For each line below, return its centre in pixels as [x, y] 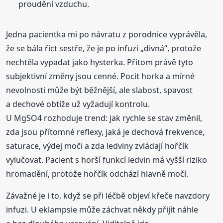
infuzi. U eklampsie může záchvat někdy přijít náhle [102, 209]
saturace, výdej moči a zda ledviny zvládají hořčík [98, 146]
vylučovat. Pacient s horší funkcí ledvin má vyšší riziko [107, 160]
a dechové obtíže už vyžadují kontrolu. [78, 104]
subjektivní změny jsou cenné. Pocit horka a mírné [101, 76]
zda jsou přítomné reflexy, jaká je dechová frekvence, [106, 132]
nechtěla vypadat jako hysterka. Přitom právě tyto [100, 62]
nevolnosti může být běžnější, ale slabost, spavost [100, 90]
